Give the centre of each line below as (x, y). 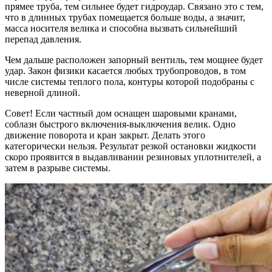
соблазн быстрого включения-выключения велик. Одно (120, 124)
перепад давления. (43, 39)
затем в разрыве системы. (58, 168)
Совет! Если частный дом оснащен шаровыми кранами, (121, 114)
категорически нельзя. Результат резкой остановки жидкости (131, 146)
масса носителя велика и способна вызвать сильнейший (121, 29)
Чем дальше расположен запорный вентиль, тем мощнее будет (134, 60)
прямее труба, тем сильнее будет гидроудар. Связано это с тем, (134, 7)
